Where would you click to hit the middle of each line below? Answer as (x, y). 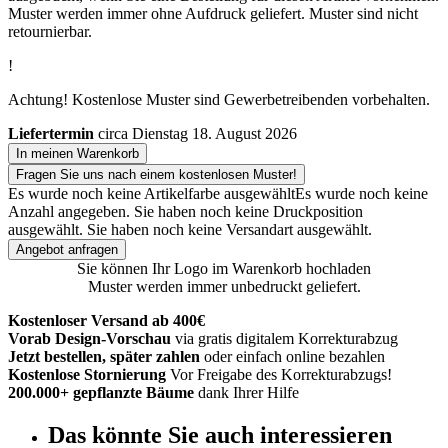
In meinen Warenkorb (77, 154)
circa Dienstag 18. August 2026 (197, 134)
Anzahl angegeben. (69, 212)
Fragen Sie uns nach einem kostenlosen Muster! (156, 175)
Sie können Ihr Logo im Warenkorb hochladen (224, 269)
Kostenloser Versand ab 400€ (106, 321)
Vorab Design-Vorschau (89, 339)
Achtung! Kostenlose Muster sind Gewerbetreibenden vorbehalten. (219, 100)
